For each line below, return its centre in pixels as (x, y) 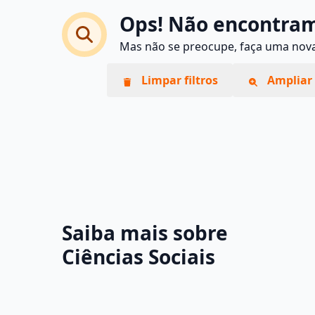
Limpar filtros (178, 80)
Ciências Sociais (139, 257)
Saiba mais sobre (145, 233)
